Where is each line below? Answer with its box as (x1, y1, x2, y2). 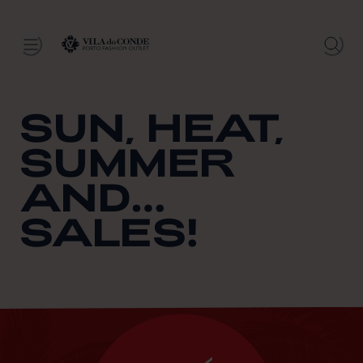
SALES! (19, 207, 199, 254)
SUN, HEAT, (19, 102, 284, 150)
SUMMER (19, 137, 235, 185)
